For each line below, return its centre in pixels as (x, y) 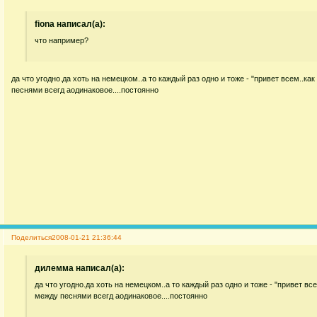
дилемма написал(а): (80, 269)
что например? (62, 41)
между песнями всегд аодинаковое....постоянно (121, 296)
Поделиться (31, 238)
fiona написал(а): (70, 24)
